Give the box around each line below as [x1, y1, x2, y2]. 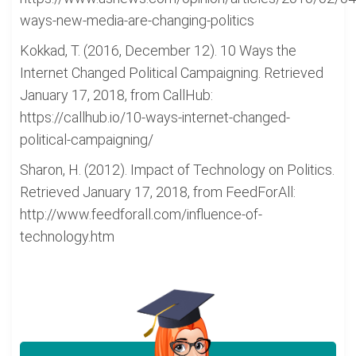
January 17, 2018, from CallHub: [20, 87, 213, 103]
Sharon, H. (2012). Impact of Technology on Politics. [20, 161, 335, 178]
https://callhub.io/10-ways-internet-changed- [20, 109, 290, 126]
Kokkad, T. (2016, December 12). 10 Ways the [20, 42, 296, 59]
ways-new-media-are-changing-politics [20, 12, 254, 29]
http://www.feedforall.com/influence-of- [20, 206, 262, 222]
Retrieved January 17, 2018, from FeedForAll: [20, 184, 296, 200]
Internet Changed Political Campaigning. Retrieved [20, 64, 323, 81]
